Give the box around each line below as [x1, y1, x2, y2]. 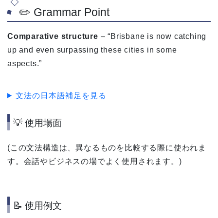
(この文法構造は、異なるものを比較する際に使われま [7, 144, 206, 152]
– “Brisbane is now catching [98, 32, 207, 40]
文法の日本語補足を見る [15, 91, 107, 100]
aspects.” [7, 59, 42, 68]
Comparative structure [7, 32, 98, 40]
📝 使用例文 [13, 200, 62, 211]
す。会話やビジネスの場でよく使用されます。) [7, 157, 182, 166]
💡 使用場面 [13, 118, 62, 128]
